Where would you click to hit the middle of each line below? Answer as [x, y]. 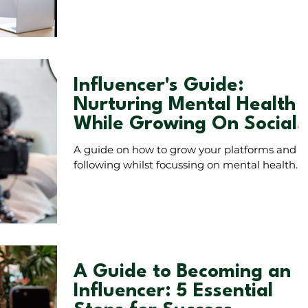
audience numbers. [123, 8]
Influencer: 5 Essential [173, 291]
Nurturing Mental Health [185, 105]
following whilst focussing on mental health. [186, 164]
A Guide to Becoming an [182, 272]
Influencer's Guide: [159, 86]
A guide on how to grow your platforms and [185, 149]
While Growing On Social [185, 124]
